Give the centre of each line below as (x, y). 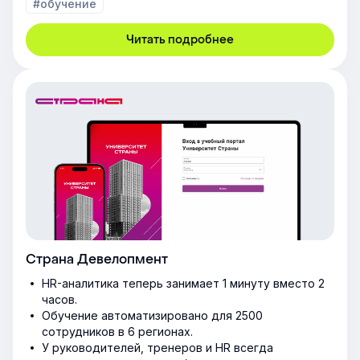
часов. (59, 300)
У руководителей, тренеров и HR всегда (157, 348)
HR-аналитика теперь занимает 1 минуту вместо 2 (183, 284)
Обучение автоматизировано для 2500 (152, 316)
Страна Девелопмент (97, 260)
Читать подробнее (180, 40)
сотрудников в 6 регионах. (117, 332)
